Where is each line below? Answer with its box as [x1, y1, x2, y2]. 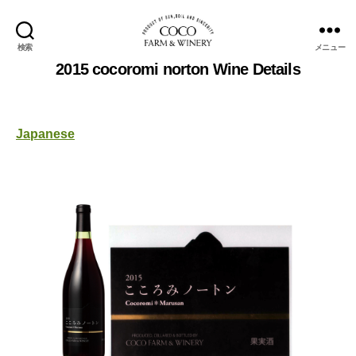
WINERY [176, 80, 230, 97]
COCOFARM [176, 45, 256, 62]
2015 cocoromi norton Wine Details [56, 60, 300, 78]
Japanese [16, 126, 75, 141]
